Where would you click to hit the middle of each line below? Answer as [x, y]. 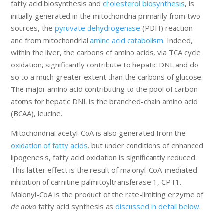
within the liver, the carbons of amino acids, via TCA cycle [106, 53]
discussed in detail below [158, 207]
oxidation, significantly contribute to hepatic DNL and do [105, 65]
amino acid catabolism [127, 40]
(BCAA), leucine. [37, 114]
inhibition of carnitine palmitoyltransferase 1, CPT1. [96, 182]
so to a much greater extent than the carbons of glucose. [107, 77]
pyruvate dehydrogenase [98, 28]
